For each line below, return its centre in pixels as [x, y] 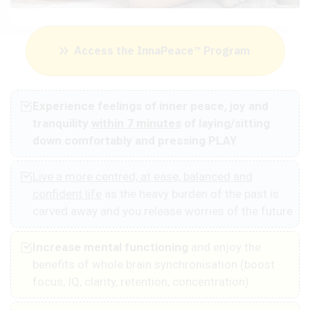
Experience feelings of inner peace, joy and [150, 106]
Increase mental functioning [110, 247]
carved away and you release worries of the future [162, 211]
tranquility [62, 123]
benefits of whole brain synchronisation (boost [153, 264]
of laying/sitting [225, 123]
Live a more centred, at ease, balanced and [142, 176]
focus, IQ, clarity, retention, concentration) [140, 281]
